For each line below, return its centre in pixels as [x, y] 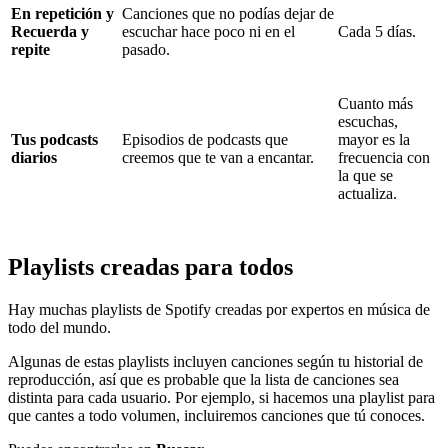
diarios [34, 157]
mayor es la [374, 139]
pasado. [146, 49]
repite [30, 49]
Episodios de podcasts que [205, 139]
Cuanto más [375, 103]
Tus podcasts [54, 139]
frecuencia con [384, 157]
